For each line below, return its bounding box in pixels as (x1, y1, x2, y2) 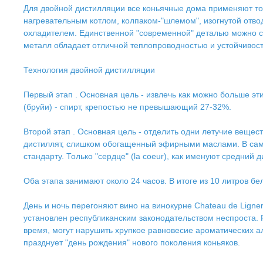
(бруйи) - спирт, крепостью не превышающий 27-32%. (23, 102, 231, 112)
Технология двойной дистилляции (23, 65, 155, 75)
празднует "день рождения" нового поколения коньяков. (23, 238, 240, 247)
